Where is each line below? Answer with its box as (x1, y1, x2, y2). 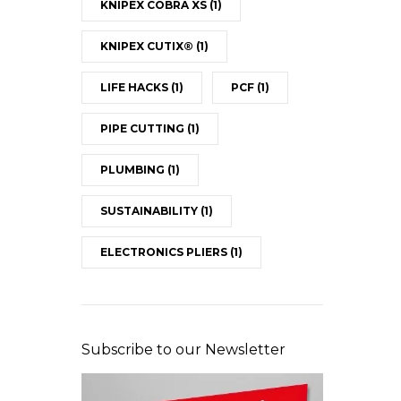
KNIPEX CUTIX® (99, 38, 196, 53)
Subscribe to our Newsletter (81, 340, 286, 358)
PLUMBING (99, 162, 167, 176)
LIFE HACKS (99, 80, 171, 94)
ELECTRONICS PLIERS (99, 244, 230, 259)
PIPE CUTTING (99, 121, 187, 135)
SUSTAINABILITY (99, 203, 200, 218)
